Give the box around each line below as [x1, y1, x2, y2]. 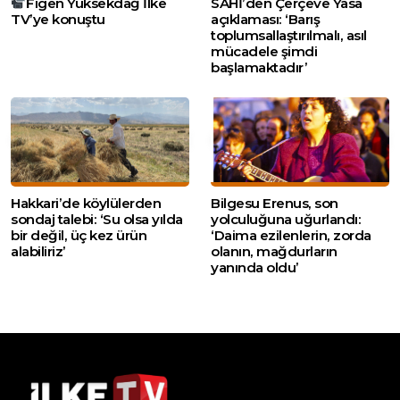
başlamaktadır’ [211, 58, 307, 76]
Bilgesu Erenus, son [211, 194, 338, 212]
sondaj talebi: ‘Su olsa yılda [11, 210, 183, 228]
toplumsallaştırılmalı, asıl [211, 26, 367, 44]
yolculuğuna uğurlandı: [211, 210, 361, 228]
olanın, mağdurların [211, 242, 337, 260]
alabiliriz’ [11, 242, 66, 260]
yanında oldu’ [211, 258, 299, 276]
